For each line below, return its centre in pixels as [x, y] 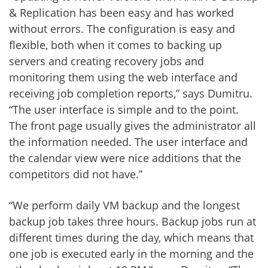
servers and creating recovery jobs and [106, 61]
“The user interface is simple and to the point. [124, 109]
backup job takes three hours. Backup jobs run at [133, 221]
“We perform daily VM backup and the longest [124, 205]
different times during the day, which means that [131, 237]
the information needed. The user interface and [128, 141]
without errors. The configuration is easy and [122, 28]
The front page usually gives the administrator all [133, 125]
